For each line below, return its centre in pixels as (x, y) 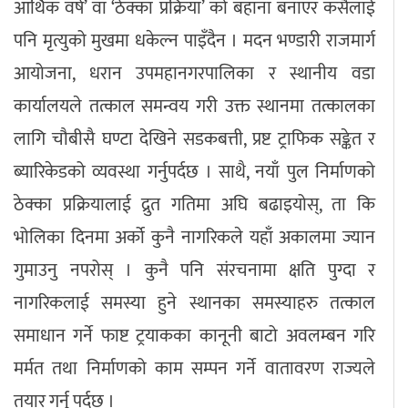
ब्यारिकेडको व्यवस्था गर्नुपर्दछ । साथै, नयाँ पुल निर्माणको (194, 173)
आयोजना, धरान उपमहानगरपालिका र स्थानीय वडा (194, 74)
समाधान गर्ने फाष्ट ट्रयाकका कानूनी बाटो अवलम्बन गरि (194, 337)
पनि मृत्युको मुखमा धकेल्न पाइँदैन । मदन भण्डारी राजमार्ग (194, 41)
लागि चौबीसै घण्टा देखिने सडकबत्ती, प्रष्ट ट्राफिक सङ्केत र (194, 140)
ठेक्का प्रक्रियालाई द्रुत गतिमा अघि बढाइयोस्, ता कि (194, 205)
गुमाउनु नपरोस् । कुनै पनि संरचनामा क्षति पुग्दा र (194, 271)
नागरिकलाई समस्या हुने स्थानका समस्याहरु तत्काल (194, 304)
